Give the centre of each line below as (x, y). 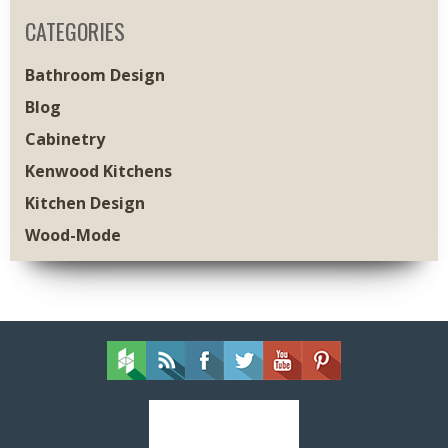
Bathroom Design (95, 75)
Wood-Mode (73, 235)
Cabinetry (65, 139)
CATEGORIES (75, 31)
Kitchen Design (85, 203)
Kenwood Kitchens (98, 171)
